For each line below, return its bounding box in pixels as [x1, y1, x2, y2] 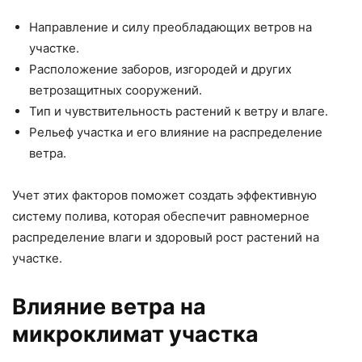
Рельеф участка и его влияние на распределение [29, 124, 322, 141]
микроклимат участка [12, 321, 259, 348]
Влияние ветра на [12, 293, 206, 321]
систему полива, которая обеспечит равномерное [12, 208, 309, 225]
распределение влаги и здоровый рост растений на [12, 229, 319, 246]
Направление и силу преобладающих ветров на [29, 19, 312, 36]
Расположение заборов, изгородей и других [29, 61, 292, 78]
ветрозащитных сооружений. [29, 82, 202, 99]
